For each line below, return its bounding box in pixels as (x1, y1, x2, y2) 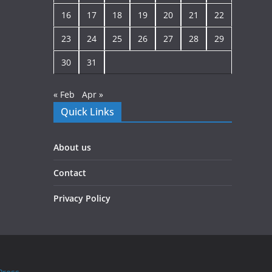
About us (53, 141, 91, 154)
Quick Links (61, 105, 114, 119)
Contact (53, 167, 86, 179)
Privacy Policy (53, 192, 110, 205)
